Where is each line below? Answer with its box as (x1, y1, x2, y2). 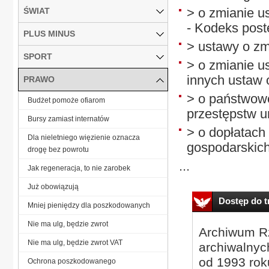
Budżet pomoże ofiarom (28, 95, 105, 104)
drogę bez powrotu (28, 145, 89, 154)
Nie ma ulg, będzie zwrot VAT (28, 238, 122, 247)
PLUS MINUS (23, 28, 75, 38)
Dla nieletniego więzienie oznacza (28, 133, 140, 142)
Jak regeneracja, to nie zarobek (28, 163, 130, 172)
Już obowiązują (28, 182, 79, 191)
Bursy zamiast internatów (28, 114, 109, 123)
